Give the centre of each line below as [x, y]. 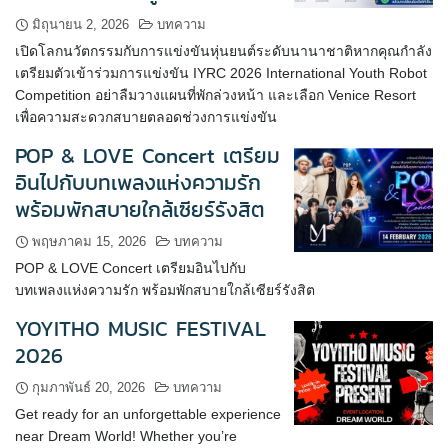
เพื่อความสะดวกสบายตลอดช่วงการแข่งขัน [146, 117]
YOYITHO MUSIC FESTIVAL [140, 329]
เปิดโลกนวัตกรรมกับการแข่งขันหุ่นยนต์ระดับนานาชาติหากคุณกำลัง [223, 51]
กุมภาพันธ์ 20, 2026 [88, 387]
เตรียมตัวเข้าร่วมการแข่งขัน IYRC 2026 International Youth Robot [221, 73]
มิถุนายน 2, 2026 [80, 24]
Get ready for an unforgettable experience [148, 414]
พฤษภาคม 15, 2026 [89, 241]
